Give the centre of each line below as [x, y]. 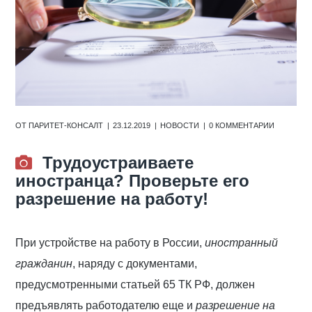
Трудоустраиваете [118, 162]
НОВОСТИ [180, 125]
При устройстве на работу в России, [110, 242]
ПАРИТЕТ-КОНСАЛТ [66, 125]
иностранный [242, 242]
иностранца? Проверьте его [133, 180]
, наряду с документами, [135, 263]
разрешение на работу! [112, 198]
